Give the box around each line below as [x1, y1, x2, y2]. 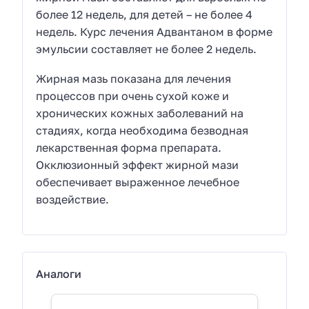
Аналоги [36, 267, 82, 281]
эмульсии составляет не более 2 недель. [36, 42, 257, 57]
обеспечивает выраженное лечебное [36, 175, 240, 189]
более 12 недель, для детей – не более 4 [36, 8, 253, 22]
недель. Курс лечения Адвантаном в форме [36, 25, 273, 39]
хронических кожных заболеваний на [36, 106, 244, 120]
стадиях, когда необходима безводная [36, 123, 249, 137]
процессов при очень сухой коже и [36, 88, 230, 103]
